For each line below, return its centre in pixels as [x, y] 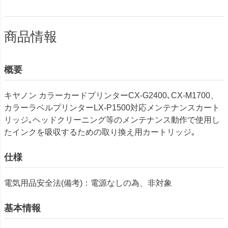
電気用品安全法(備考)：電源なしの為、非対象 [88, 183]
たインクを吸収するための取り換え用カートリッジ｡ [100, 132]
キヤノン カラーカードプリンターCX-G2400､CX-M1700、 [111, 95]
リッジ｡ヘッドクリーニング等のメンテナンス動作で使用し [112, 120]
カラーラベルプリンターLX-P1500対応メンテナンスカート [112, 107]
